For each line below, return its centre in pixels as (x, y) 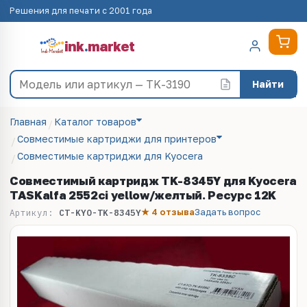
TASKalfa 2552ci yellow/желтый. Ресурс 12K (143, 195)
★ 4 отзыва (168, 212)
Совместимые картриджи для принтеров (117, 139)
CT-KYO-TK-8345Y (100, 212)
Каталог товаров (95, 122)
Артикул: (34, 212)
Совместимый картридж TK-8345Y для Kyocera (153, 181)
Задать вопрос (228, 212)
